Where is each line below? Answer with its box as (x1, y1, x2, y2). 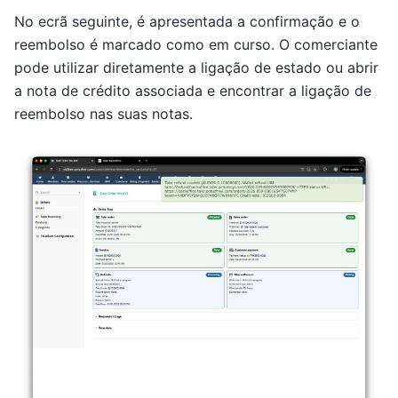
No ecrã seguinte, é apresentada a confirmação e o (14, 12, 360, 31)
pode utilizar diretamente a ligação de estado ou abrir (14, 59, 378, 77)
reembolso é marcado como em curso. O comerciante (14, 36, 378, 54)
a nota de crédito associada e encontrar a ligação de (14, 82, 371, 100)
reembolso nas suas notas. (14, 105, 193, 123)
